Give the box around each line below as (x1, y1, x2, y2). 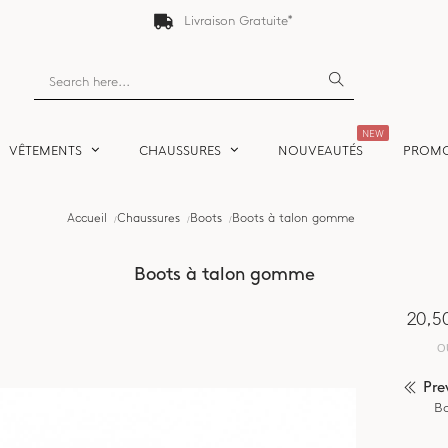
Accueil (66, 211, 107, 225)
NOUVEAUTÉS (277, 143, 363, 158)
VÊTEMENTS (8, 143, 82, 158)
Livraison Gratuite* (184, 13, 294, 28)
